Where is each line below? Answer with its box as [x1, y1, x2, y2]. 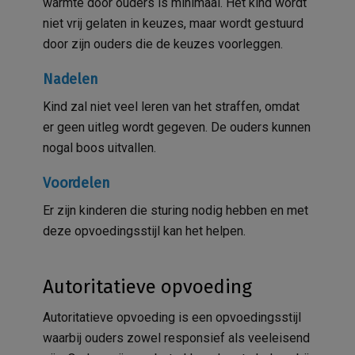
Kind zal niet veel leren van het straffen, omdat [43, 98, 300, 114]
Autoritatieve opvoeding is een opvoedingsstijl [43, 309, 301, 325]
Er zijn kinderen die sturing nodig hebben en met [43, 202, 308, 218]
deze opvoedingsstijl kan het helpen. [43, 223, 249, 239]
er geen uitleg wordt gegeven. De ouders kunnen [43, 119, 311, 135]
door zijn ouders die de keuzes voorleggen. [43, 36, 286, 52]
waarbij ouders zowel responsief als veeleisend [43, 330, 310, 345]
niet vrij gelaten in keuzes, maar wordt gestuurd [43, 15, 303, 31]
